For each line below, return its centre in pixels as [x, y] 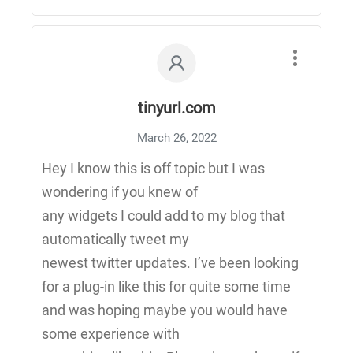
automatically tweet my [115, 239]
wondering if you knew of [120, 192]
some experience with [111, 334]
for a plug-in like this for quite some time [166, 286]
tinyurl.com [176, 108]
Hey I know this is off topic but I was [153, 168]
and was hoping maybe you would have [165, 310]
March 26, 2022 [176, 138]
